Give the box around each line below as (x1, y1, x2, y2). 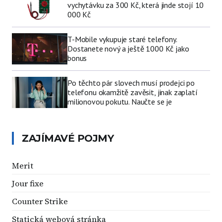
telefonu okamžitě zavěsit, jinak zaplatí (67, 87, 198, 97)
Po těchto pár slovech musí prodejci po (67, 77, 195, 88)
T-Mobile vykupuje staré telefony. (67, 34, 177, 44)
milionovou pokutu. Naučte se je (67, 96, 172, 107)
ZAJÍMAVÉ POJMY (22, 132, 113, 144)
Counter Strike (12, 195, 68, 207)
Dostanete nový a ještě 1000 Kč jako (67, 43, 189, 54)
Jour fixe (12, 177, 44, 189)
